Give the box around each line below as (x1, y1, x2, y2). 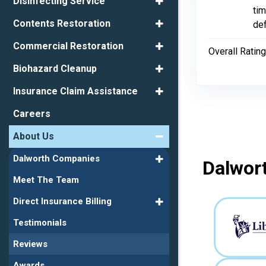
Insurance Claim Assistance (13, 85, 138, 97)
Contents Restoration (13, 18, 110, 30)
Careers (13, 108, 50, 120)
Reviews (13, 239, 47, 250)
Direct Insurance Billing (13, 196, 112, 207)
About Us (13, 131, 54, 142)
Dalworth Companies (13, 153, 100, 164)
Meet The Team (13, 175, 79, 186)
